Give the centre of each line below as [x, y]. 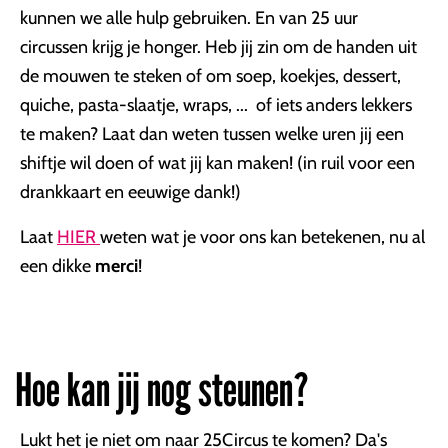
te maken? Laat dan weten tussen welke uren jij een [212, 134]
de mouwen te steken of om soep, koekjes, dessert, [210, 76]
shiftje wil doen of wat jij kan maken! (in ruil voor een [217, 163]
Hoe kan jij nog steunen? [162, 389]
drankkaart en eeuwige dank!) [130, 192]
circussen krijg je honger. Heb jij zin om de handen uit [218, 47]
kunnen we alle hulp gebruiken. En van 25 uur [189, 18]
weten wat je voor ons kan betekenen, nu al [262, 237]
